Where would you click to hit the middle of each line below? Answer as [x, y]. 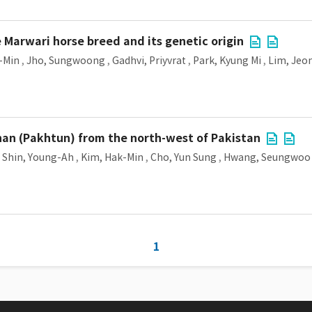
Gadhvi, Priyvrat [149, 61]
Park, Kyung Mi [227, 61]
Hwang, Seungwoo [267, 157]
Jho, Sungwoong [66, 61]
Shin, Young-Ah [38, 157]
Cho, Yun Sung [184, 157]
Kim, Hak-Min [112, 157]
